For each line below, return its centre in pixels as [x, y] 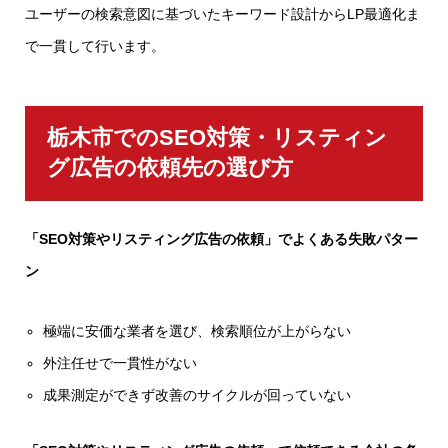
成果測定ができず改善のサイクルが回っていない [197, 394]
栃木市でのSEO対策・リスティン [217, 138]
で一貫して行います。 [95, 45]
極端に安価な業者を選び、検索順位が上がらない [197, 330]
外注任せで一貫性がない [120, 362]
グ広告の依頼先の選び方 [170, 168]
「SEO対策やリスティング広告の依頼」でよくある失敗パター [221, 238]
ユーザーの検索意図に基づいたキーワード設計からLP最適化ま [222, 13]
